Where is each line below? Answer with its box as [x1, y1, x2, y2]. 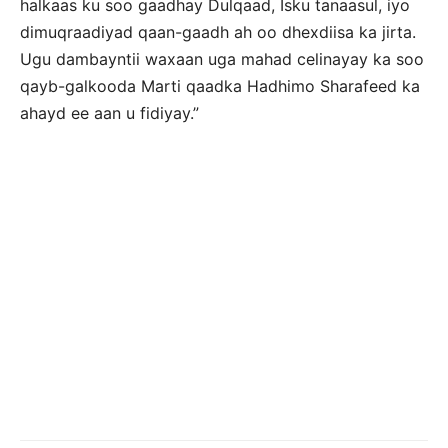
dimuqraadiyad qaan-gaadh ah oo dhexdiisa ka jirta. [20, 22, 416, 42]
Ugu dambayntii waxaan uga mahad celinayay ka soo [20, 49, 424, 69]
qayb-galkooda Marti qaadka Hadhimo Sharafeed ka [20, 76, 420, 96]
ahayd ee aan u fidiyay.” [20, 103, 199, 123]
